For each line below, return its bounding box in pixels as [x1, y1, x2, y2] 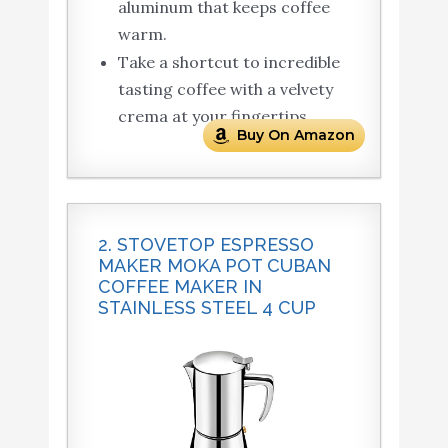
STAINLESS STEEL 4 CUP [97, 296, 316, 318]
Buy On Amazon [237, 125, 356, 144]
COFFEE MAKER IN [97, 275, 262, 297]
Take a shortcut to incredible [117, 51, 340, 72]
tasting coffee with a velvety [117, 78, 333, 99]
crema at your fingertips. [117, 105, 311, 126]
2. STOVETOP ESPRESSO [97, 233, 314, 255]
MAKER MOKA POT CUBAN [97, 254, 331, 276]
